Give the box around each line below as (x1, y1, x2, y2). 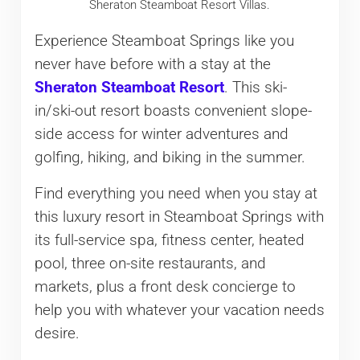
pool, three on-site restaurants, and (34, 254, 266, 272)
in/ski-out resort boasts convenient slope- (34, 101, 312, 120)
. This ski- (223, 78, 287, 96)
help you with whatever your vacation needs (34, 301, 325, 319)
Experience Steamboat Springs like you (34, 31, 294, 50)
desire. (34, 324, 80, 342)
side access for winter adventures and (34, 125, 288, 143)
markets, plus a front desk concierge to (34, 277, 296, 296)
